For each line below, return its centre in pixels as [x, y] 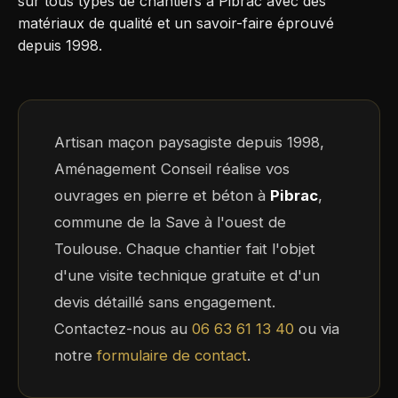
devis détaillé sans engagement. [165, 302]
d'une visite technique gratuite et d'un [187, 275]
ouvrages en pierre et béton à [162, 195]
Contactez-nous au [123, 328]
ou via [317, 328]
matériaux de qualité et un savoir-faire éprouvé [176, 23]
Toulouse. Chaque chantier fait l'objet [185, 248]
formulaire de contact [172, 355]
